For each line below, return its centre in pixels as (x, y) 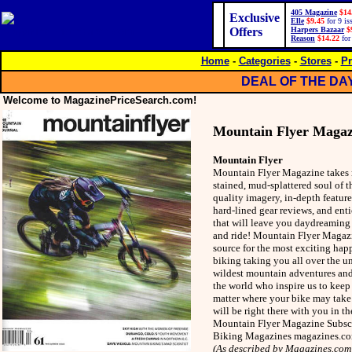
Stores (315, 61)
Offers (246, 32)
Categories (264, 61)
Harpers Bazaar (317, 29)
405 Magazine (314, 12)
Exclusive (255, 18)
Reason (303, 38)
